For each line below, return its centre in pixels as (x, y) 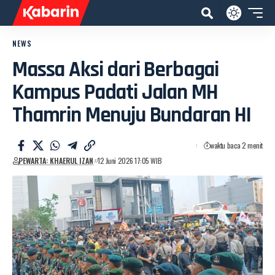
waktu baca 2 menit (236, 145)
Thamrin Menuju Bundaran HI (132, 115)
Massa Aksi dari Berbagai (116, 70)
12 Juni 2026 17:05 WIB (130, 161)
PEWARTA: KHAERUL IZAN (56, 161)
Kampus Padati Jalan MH (115, 92)
